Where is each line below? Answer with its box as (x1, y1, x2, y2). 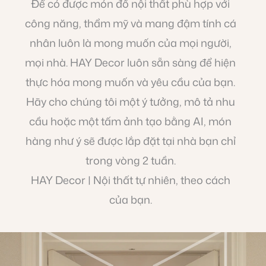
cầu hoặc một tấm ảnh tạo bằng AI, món (29, 113, 232, 129)
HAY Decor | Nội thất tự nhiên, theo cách (30, 172, 230, 188)
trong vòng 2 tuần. (85, 153, 176, 169)
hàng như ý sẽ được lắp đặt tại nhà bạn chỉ (25, 133, 236, 149)
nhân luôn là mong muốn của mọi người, (29, 35, 232, 51)
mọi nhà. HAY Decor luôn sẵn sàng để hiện (25, 55, 236, 71)
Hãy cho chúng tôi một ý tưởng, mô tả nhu (26, 94, 235, 110)
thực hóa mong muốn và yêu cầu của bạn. (26, 74, 236, 90)
